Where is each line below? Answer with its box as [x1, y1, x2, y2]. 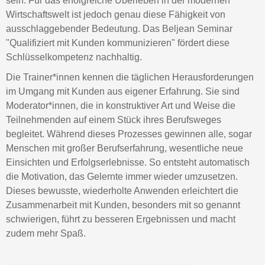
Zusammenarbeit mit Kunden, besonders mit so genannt [6, 200, 240, 211]
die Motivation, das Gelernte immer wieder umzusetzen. [6, 172, 238, 182]
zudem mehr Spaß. [6, 228, 86, 239]
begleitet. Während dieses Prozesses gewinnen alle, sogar [6, 129, 252, 140]
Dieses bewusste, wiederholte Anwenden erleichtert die [6, 186, 238, 196]
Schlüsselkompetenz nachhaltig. [6, 52, 142, 63]
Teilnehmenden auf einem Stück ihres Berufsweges [6, 115, 221, 125]
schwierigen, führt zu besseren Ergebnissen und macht [6, 214, 235, 225]
